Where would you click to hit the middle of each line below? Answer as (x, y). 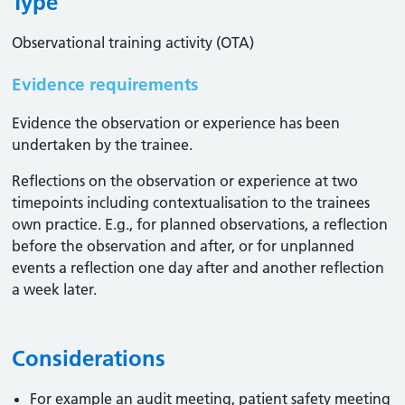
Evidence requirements (105, 85)
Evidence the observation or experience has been (176, 123)
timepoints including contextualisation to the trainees (191, 202)
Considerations (89, 358)
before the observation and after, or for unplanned (184, 246)
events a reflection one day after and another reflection (198, 268)
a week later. (55, 289)
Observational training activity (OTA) (133, 42)
